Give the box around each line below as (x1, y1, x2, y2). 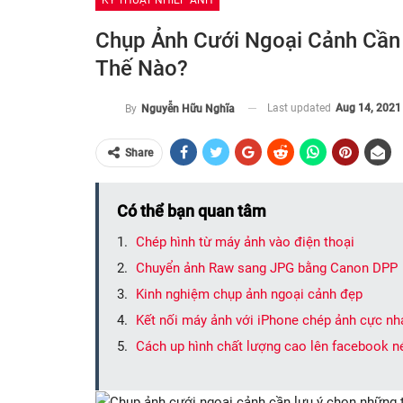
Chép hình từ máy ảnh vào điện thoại (136, 233, 354, 250)
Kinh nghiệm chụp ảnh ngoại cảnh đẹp (136, 285, 363, 302)
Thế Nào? (95, 56, 188, 81)
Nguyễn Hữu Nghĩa (141, 102, 235, 115)
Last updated (267, 102, 334, 114)
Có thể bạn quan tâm (117, 201, 266, 220)
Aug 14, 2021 (336, 102, 401, 114)
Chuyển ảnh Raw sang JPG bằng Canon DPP (136, 259, 398, 276)
